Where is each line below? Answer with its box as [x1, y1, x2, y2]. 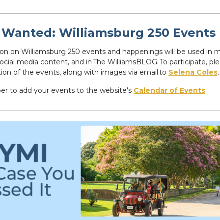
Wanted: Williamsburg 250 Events [1, 26, 219, 40]
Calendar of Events [134, 86, 205, 95]
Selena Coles [168, 68, 218, 77]
